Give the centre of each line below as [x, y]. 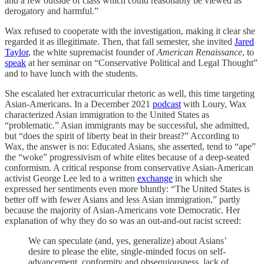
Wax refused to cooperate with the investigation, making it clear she [130, 31]
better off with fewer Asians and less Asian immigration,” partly [123, 199]
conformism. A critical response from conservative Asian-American [129, 168]
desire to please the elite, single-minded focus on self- [127, 251]
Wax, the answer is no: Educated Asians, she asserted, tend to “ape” [130, 146]
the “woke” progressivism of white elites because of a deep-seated [127, 157]
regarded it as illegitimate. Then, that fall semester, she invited [120, 42]
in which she [197, 178]
